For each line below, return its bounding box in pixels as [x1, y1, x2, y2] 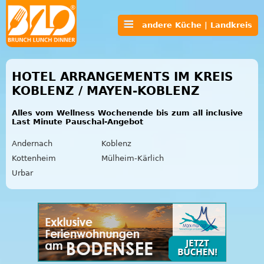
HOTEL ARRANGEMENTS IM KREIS [12, 70, 233, 84]
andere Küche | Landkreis [133, 21, 252, 29]
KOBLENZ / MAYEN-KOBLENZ [12, 84, 200, 98]
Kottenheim [12, 153, 56, 163]
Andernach [12, 138, 52, 148]
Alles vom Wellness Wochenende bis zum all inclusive [12, 108, 243, 117]
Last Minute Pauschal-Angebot [12, 117, 143, 126]
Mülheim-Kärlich [101, 153, 164, 163]
